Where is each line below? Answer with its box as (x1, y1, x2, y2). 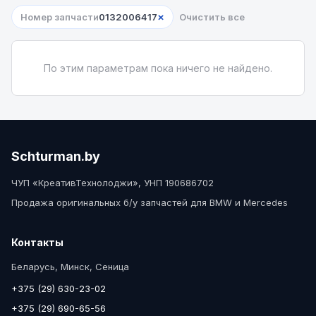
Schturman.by (11, 149, 100, 164)
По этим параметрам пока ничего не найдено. (44, 62, 272, 74)
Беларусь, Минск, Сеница (11, 261, 129, 272)
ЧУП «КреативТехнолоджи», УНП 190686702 (11, 177, 214, 188)
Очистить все (179, 11, 245, 23)
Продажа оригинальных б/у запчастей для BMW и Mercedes (11, 197, 288, 208)
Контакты (11, 236, 63, 248)
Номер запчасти (20, 11, 99, 23)
